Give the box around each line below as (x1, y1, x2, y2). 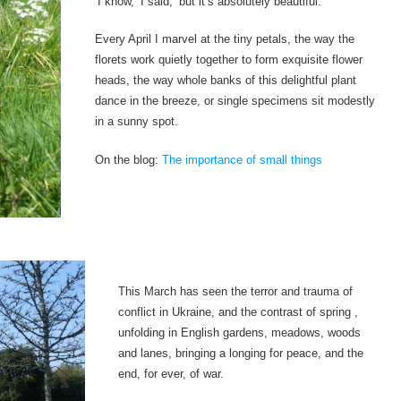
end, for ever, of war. (118, 367, 224, 381)
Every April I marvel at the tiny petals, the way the (95, 32, 355, 47)
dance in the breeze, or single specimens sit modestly (95, 94, 376, 108)
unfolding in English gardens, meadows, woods (118, 326, 361, 340)
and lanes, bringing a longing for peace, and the (118, 346, 363, 361)
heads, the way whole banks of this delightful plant (95, 73, 357, 88)
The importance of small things (162, 152, 323, 166)
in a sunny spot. (95, 115, 179, 129)
